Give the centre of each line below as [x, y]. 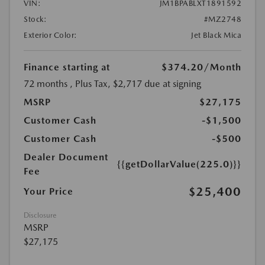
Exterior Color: [51, 35]
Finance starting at [67, 67]
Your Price [49, 191]
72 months [46, 83]
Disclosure [40, 215]
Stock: [35, 19]
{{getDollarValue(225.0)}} [179, 164]
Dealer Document [66, 157]
